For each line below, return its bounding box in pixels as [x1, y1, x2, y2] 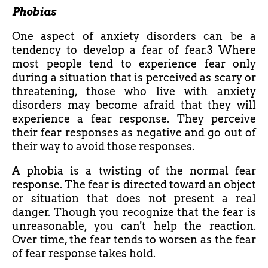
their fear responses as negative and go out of [12, 126, 256, 139]
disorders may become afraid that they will [12, 98, 256, 111]
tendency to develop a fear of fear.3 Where [12, 43, 256, 56]
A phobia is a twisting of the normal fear [12, 164, 256, 177]
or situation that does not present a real [12, 191, 256, 205]
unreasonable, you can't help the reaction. [12, 219, 256, 232]
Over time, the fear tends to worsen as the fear [12, 233, 256, 246]
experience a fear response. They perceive [12, 112, 256, 125]
